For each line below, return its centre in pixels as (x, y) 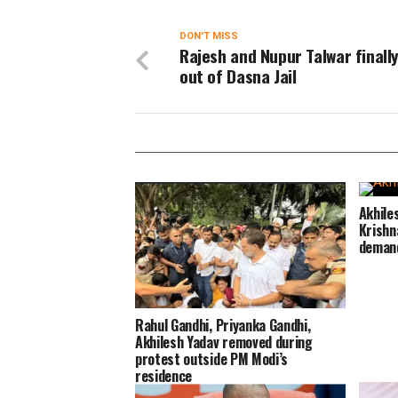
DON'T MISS (209, 36)
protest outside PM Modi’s (211, 359)
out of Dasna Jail (238, 76)
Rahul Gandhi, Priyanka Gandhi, (223, 326)
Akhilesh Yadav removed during (224, 342)
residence (164, 376)
